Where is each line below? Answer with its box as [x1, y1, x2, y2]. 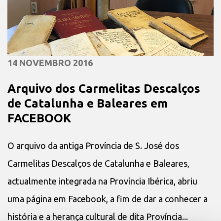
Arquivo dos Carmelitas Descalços [7, 82, 200, 96]
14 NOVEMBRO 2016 [7, 58, 93, 68]
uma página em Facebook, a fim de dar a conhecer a [7, 194, 208, 204]
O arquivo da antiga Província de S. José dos [7, 141, 179, 151]
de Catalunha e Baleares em [7, 97, 168, 110]
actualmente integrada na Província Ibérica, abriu [7, 176, 197, 186]
